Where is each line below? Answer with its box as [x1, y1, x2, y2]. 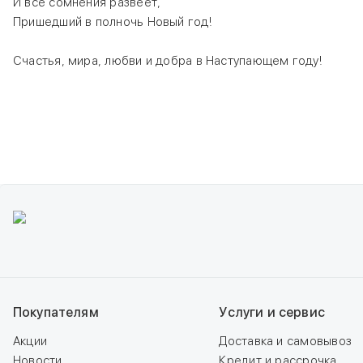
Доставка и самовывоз [219, 334, 352, 348]
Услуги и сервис [219, 305, 325, 320]
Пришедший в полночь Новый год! [13, 15, 211, 29]
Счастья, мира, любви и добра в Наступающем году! [13, 53, 322, 68]
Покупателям [13, 305, 99, 320]
